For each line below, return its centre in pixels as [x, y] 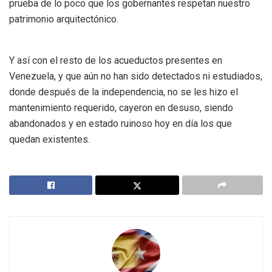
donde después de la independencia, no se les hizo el [124, 92]
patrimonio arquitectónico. [64, 19]
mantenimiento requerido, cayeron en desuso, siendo [121, 107]
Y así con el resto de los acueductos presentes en [116, 60]
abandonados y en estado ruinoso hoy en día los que [121, 123]
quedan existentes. [49, 139]
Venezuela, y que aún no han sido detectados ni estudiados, [136, 76]
